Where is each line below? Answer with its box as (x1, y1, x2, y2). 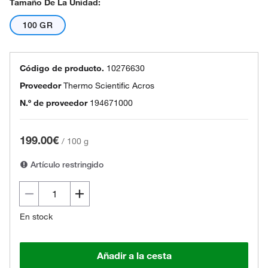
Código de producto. (20, 62, 104, 74)
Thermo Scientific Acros (63, 80, 154, 91)
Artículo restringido (28, 159, 103, 170)
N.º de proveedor (20, 97, 87, 108)
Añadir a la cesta (96, 249, 172, 261)
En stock (20, 211, 53, 222)
